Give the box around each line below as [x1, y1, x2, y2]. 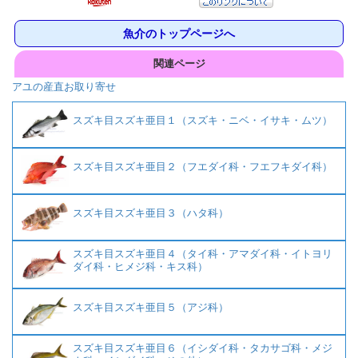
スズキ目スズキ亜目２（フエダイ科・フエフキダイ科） [73, 161, 332, 173]
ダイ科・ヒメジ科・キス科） [73, 261, 208, 273]
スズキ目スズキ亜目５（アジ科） [73, 301, 229, 314]
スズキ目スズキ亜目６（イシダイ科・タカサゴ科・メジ [73, 342, 332, 355]
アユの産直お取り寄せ [12, 81, 116, 93]
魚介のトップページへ [123, 27, 235, 41]
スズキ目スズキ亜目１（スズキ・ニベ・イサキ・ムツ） [73, 114, 332, 127]
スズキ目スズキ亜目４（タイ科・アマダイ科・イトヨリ [73, 248, 332, 261]
